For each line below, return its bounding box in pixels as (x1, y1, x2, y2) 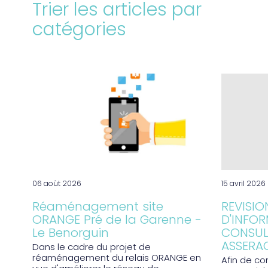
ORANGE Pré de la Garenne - (32, 211, 202, 230)
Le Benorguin (32, 224, 109, 243)
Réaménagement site (32, 197, 163, 217)
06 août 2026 (32, 178, 81, 190)
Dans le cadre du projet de (32, 240, 151, 255)
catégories (32, 16, 126, 45)
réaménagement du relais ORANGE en (32, 251, 201, 266)
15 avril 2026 (221, 178, 266, 190)
